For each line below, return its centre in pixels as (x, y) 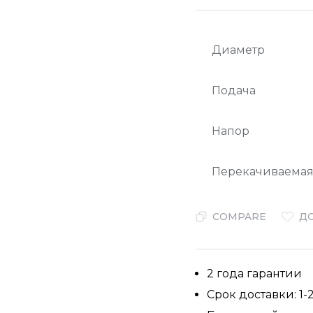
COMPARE (240, 216)
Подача (234, 90)
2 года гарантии (255, 273)
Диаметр (239, 50)
